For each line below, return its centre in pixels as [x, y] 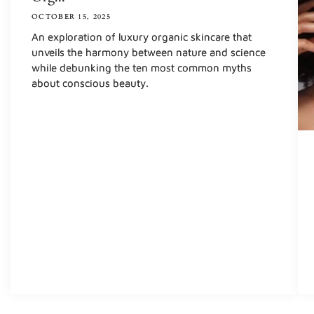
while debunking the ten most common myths [142, 68]
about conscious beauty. [90, 83]
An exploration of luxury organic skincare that [142, 37]
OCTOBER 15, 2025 [71, 17]
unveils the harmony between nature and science [149, 53]
